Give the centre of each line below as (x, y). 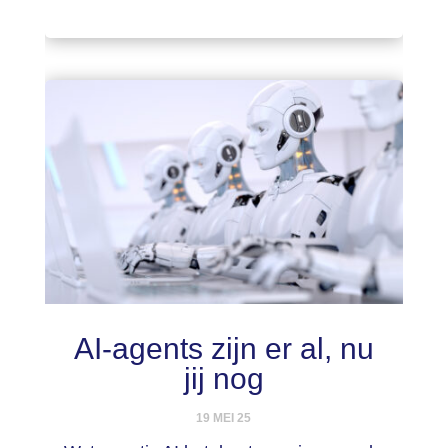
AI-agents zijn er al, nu (223, 348)
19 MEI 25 (224, 417)
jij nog (223, 378)
